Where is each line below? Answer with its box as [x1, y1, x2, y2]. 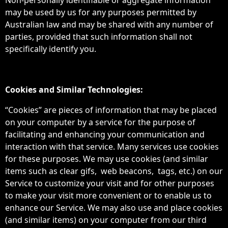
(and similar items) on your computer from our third [5, 214, 207, 225]
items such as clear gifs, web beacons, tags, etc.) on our [5, 165, 223, 177]
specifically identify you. [5, 43, 96, 54]
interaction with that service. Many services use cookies [5, 141, 219, 152]
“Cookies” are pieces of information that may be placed [5, 104, 217, 116]
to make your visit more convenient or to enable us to [5, 190, 212, 201]
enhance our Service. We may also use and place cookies [5, 202, 222, 213]
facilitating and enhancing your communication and [5, 129, 205, 140]
